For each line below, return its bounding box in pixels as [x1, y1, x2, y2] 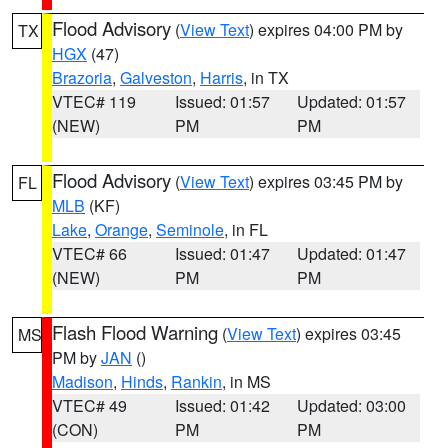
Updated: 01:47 [297, 242, 407, 265]
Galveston [120, 66, 192, 89]
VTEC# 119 [52, 90, 136, 113]
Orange [95, 218, 148, 241]
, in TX [243, 66, 289, 89]
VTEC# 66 [52, 242, 127, 265]
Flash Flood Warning [52, 319, 218, 345]
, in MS [222, 370, 271, 393]
